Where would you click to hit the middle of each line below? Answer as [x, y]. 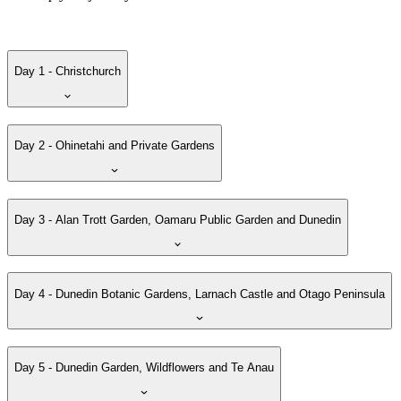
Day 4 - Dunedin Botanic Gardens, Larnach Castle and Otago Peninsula [200, 294]
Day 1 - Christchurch [68, 72]
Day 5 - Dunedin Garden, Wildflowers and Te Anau [144, 368]
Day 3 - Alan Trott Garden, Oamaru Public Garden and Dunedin [178, 219]
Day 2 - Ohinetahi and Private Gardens [115, 146]
